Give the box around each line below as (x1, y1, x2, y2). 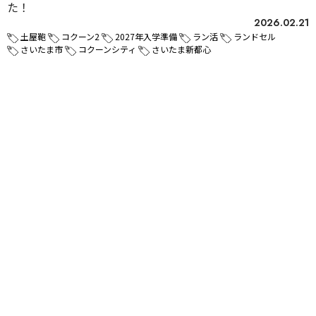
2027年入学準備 (115, 30, 177, 43)
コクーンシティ (78, 43, 136, 56)
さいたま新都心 (152, 43, 211, 56)
